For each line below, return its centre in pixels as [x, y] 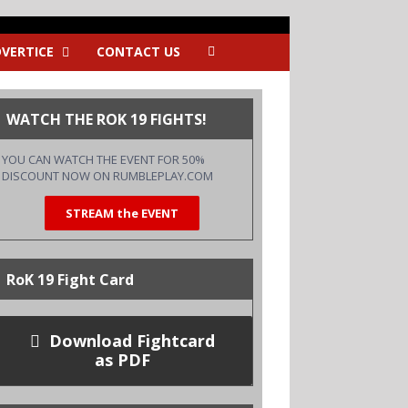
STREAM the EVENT [122, 213]
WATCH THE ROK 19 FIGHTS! [106, 119]
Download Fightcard [132, 341]
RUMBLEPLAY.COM [163, 176]
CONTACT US [138, 51]
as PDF [122, 360]
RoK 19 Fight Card [70, 280]
